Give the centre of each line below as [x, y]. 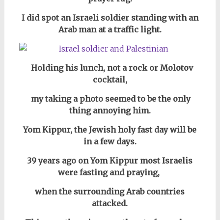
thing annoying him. [110, 110]
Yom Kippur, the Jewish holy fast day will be [110, 129]
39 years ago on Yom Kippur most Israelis [110, 160]
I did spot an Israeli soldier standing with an [110, 17]
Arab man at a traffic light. [110, 29]
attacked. [110, 203]
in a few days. [110, 141]
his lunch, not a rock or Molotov [128, 68]
